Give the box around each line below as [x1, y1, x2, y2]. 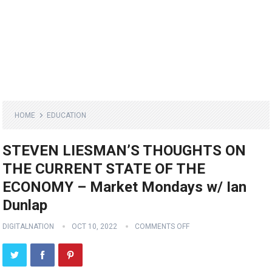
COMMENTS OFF [135, 222, 190, 231]
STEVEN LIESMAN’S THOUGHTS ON [2, 142, 246, 160]
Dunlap [2, 197, 48, 214]
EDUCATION [47, 111, 87, 120]
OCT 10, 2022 [72, 222, 118, 231]
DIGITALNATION [2, 222, 55, 231]
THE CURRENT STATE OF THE [2, 160, 206, 178]
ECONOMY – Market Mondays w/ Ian [2, 178, 247, 196]
